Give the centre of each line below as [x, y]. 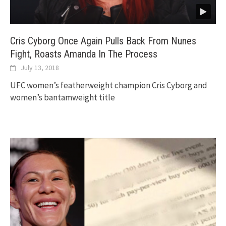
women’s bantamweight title [63, 97]
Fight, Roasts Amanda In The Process [84, 54]
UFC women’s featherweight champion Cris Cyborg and [109, 85]
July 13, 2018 [40, 67]
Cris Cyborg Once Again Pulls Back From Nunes [103, 41]
